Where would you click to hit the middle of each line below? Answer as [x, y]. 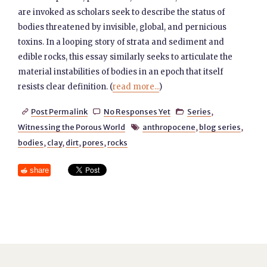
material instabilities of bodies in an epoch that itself [121, 72]
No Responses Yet [137, 111]
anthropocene [169, 127]
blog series [220, 127]
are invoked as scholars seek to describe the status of [122, 12]
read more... [136, 87]
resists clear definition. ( [66, 87]
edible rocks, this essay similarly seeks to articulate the [125, 57]
